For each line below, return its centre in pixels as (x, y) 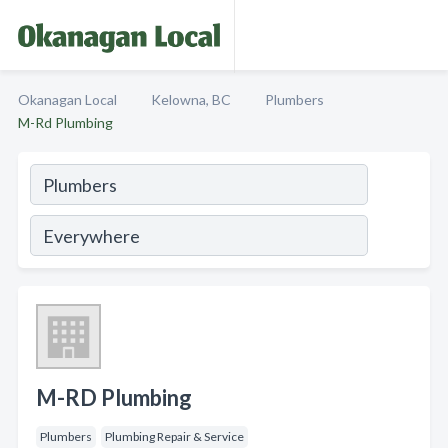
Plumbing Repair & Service (174, 436)
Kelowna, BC (191, 99)
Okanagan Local (67, 99)
